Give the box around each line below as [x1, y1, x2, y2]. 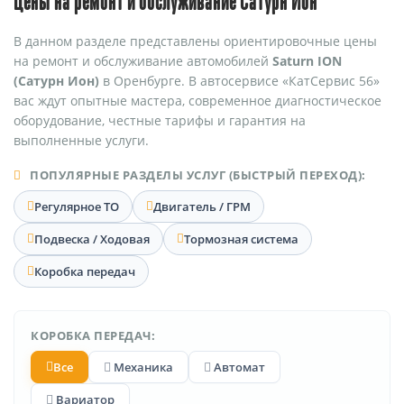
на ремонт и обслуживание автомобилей [14, 51, 272, 69]
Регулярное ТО [34, 197, 119, 215]
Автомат [211, 358, 265, 375]
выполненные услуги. [14, 131, 149, 149]
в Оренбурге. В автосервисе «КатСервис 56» [99, 71, 380, 89]
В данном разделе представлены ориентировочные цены [14, 32, 377, 50]
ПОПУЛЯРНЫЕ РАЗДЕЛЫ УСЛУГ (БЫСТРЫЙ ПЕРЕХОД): [26, 166, 366, 183]
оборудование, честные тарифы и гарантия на [14, 111, 306, 129]
